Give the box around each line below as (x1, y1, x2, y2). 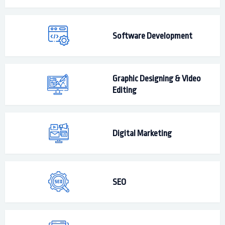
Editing (113, 85, 137, 95)
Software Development (113, 31, 192, 41)
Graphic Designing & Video (113, 74, 201, 83)
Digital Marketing (113, 128, 172, 138)
